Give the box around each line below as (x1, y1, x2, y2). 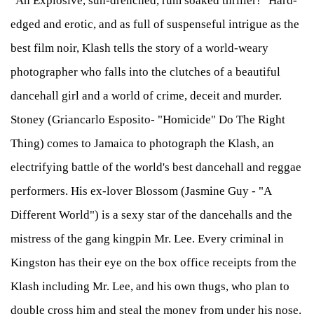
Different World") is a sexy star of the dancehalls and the (11, 208, 292, 222)
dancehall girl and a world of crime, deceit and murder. (11, 89, 282, 103)
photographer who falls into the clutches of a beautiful (11, 65, 280, 79)
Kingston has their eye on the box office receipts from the (11, 256, 296, 270)
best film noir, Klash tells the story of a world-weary (11, 41, 268, 55)
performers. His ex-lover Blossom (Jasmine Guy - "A (11, 184, 271, 198)
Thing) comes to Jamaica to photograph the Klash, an (11, 137, 274, 151)
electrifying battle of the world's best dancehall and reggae (11, 161, 301, 175)
